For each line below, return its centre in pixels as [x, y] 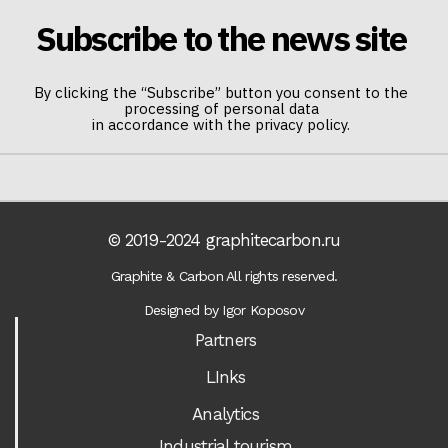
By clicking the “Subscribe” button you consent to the [221, 92]
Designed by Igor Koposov [224, 310]
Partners [225, 340]
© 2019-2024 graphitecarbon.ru [224, 240]
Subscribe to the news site [221, 38]
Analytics [225, 414]
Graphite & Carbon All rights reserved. [224, 276]
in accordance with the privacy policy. [221, 124]
